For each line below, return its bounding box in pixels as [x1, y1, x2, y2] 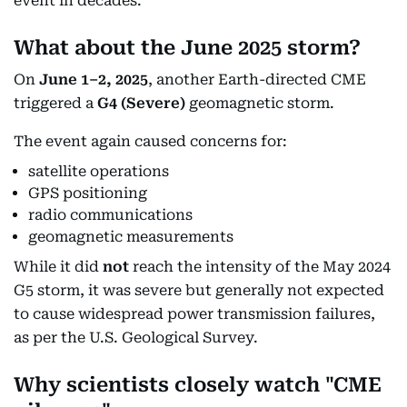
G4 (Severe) [97, 94, 185, 112]
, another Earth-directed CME [148, 70, 366, 88]
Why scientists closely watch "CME [14, 372, 382, 396]
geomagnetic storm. [185, 94, 334, 112]
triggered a [14, 94, 97, 112]
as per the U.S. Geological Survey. [14, 328, 258, 346]
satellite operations [28, 162, 169, 180]
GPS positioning [28, 184, 147, 202]
